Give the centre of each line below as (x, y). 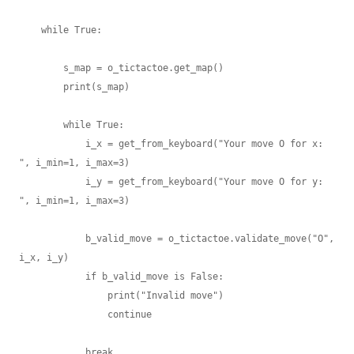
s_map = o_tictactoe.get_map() (41, 68)
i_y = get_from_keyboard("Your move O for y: (52, 182)
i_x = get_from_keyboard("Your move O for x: (52, 144)
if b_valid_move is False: (52, 277)
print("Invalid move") (63, 296)
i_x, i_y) (44, 258)
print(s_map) (41, 87)
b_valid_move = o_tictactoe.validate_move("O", (52, 239)
